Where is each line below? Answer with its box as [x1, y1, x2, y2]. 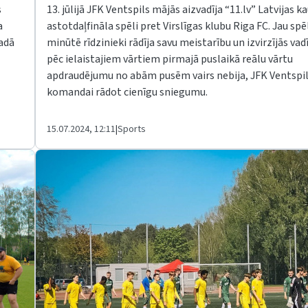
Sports [118, 122, 146, 136]
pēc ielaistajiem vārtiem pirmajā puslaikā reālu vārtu [47, 52, 293, 67]
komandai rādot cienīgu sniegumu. [47, 85, 208, 100]
